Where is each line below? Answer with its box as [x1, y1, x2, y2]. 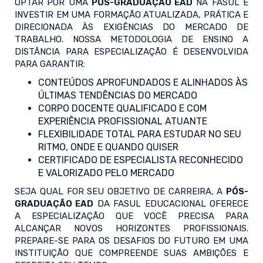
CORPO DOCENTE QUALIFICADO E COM [38, 103, 207, 114]
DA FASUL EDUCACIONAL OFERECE [93, 198, 249, 210]
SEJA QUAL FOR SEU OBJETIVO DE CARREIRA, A [15, 186, 226, 197]
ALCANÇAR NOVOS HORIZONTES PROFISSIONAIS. [15, 223, 248, 234]
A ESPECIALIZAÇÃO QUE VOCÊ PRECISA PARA [15, 211, 248, 222]
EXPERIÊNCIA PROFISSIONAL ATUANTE [38, 116, 207, 127]
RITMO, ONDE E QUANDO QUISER [38, 141, 178, 153]
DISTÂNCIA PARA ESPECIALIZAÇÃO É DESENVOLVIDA [15, 46, 248, 58]
